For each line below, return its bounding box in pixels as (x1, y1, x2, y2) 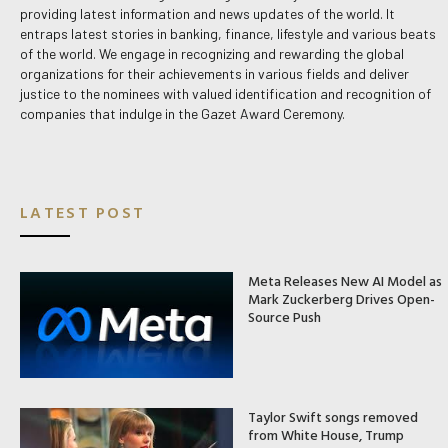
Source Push (247, 305, 321, 327)
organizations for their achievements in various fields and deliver (20, 65, 409, 83)
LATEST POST (20, 199, 146, 224)
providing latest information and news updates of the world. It (20, 5, 395, 23)
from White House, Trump (247, 424, 404, 446)
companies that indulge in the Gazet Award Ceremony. (20, 105, 345, 123)
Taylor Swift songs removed (247, 406, 418, 428)
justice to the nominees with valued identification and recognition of (20, 85, 431, 103)
